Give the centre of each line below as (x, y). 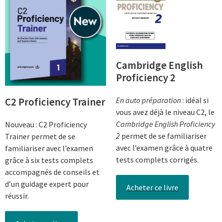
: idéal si (195, 100)
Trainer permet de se (40, 136)
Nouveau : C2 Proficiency (46, 124)
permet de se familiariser (163, 136)
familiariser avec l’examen (49, 148)
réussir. (17, 195)
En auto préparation (148, 100)
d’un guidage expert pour (47, 184)
